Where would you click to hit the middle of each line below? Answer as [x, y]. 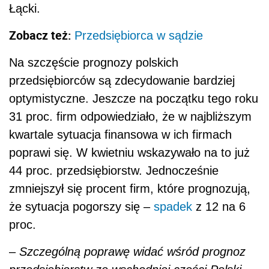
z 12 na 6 [219, 207]
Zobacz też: [42, 35]
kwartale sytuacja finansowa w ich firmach [120, 135]
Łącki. [25, 9]
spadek [173, 207]
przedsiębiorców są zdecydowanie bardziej [122, 81]
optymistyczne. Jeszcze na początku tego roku [134, 99]
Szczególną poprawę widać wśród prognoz [132, 252]
